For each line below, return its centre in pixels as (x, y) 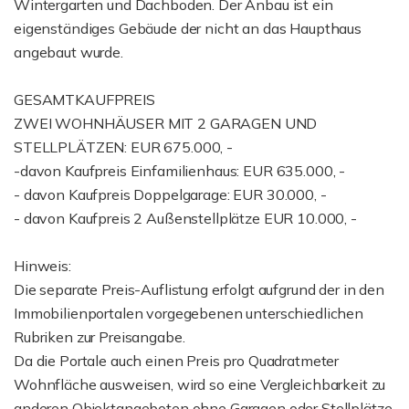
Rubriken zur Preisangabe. (100, 337)
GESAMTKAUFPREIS (84, 100)
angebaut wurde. (68, 52)
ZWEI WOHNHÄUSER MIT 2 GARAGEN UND (166, 123)
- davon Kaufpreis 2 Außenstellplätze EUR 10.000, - (185, 218)
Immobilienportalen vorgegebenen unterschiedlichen (189, 313)
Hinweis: (42, 266)
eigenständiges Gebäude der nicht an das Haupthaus (188, 28)
